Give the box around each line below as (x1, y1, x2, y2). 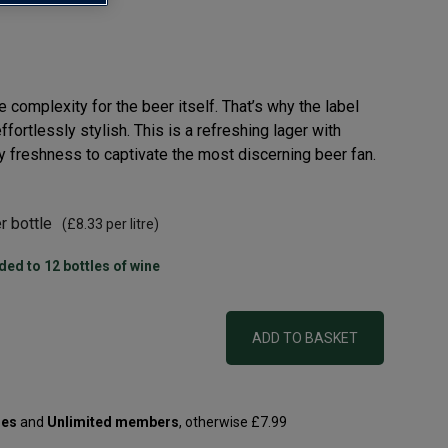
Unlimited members (47, 413, 179, 430)
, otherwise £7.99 (179, 413, 287, 430)
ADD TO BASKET (252, 330, 358, 347)
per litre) (103, 216, 159, 233)
